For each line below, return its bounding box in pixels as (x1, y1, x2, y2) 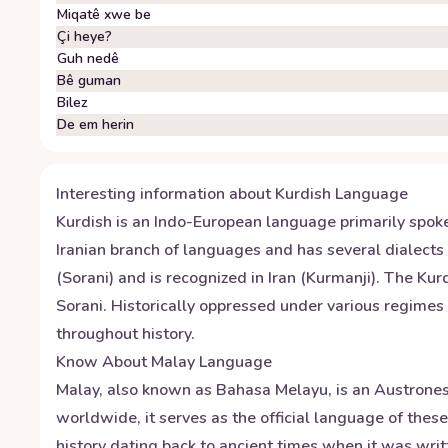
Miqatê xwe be (57, 5, 151, 24)
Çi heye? (57, 27, 112, 46)
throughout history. (56, 323, 195, 345)
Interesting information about (56, 183, 275, 205)
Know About (56, 351, 151, 373)
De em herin (57, 115, 134, 134)
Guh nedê (57, 49, 119, 68)
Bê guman (57, 71, 121, 90)
